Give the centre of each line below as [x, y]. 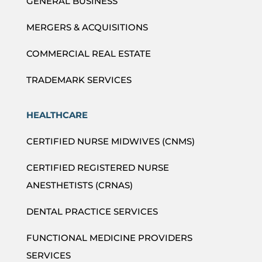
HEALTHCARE [57, 115]
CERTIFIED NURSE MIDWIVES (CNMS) [110, 141]
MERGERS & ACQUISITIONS [87, 27]
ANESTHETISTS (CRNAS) [79, 185]
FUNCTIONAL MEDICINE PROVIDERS [109, 237]
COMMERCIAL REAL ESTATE [88, 53]
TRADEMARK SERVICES [79, 80]
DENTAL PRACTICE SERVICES [92, 211]
